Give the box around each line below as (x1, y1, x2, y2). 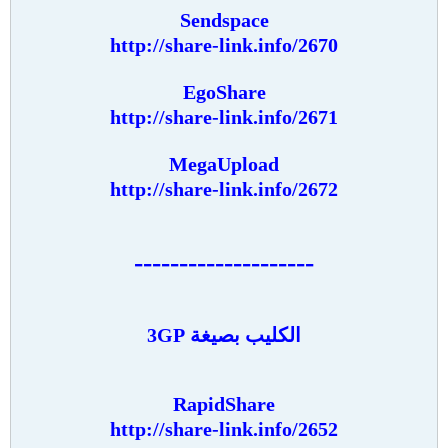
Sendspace (179, 9, 269, 31)
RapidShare (173, 393, 275, 415)
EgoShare (182, 81, 266, 103)
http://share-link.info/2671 (110, 106, 338, 128)
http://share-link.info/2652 (110, 418, 338, 440)
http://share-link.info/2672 (110, 178, 338, 200)
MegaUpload (169, 153, 279, 175)
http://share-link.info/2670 (110, 34, 338, 56)
